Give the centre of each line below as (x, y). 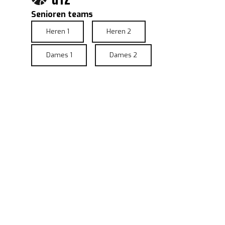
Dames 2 (123, 55)
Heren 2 (119, 31)
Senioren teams (62, 14)
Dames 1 (59, 55)
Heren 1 (58, 31)
